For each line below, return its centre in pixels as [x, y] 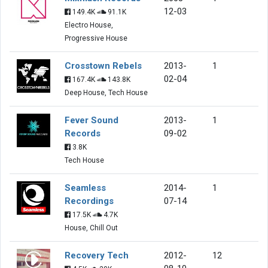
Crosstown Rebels [103, 66]
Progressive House [96, 38]
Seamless [85, 188]
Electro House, [89, 25]
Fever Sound [92, 120]
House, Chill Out [91, 228]
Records [83, 133]
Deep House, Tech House [106, 92]
